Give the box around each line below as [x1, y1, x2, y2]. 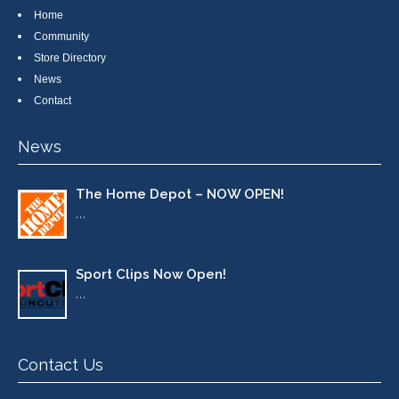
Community [34, 30, 89, 44]
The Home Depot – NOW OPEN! [76, 186, 284, 203]
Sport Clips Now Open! [76, 266, 226, 283]
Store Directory [34, 52, 106, 65]
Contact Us [18, 355, 103, 375]
